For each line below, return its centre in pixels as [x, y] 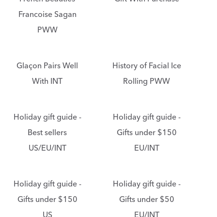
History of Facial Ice [147, 66]
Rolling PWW [147, 81]
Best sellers [47, 133]
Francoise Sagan [47, 15]
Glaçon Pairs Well [47, 66]
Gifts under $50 [147, 200]
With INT [47, 81]
